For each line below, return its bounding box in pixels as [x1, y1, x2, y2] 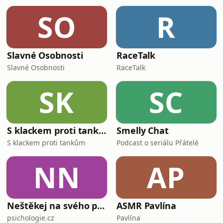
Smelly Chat [116, 124, 169, 136]
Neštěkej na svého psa [97, 200, 105, 212]
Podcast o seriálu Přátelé [116, 138, 199, 147]
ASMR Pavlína [116, 200, 176, 212]
